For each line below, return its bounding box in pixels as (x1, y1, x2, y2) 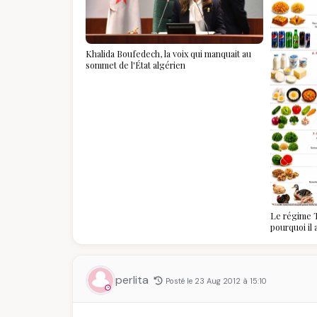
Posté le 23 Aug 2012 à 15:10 (166, 275, 267, 286)
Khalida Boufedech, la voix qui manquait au (86, 47, 251, 60)
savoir (270, 243, 294, 255)
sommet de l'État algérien (86, 59, 185, 71)
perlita (115, 272, 151, 287)
